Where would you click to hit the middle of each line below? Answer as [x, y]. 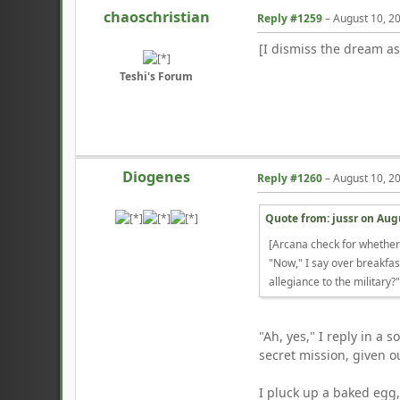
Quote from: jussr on [321, 219]
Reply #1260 [290, 179]
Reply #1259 [290, 19]
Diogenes [157, 176]
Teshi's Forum [157, 76]
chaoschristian [156, 17]
